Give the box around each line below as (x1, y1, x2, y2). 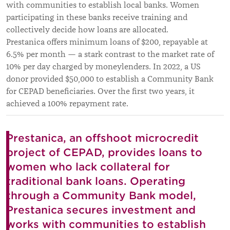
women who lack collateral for (6, 161, 170, 174)
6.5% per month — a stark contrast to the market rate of (6, 49, 214, 60)
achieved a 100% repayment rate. (6, 99, 128, 109)
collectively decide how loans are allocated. (6, 25, 168, 35)
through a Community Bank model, (6, 189, 196, 202)
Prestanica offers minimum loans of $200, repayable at (6, 37, 208, 48)
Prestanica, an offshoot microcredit (6, 132, 199, 145)
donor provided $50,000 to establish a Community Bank (6, 74, 214, 85)
